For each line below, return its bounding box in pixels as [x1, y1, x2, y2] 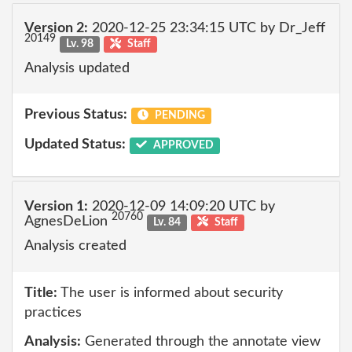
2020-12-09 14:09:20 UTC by [88, 199, 275, 214]
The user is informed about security [57, 285, 283, 300]
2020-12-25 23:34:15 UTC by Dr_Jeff [88, 21, 325, 35]
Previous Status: [24, 108, 127, 122]
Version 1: [24, 199, 88, 214]
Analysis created [24, 239, 126, 253]
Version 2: [24, 21, 88, 35]
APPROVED [150, 139, 214, 151]
